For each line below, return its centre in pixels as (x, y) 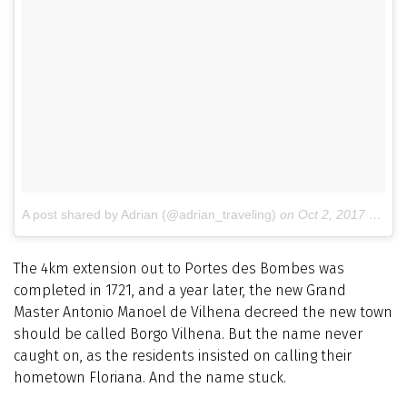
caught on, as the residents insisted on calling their (183, 356)
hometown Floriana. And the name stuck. (150, 378)
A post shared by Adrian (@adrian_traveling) (149, 215)
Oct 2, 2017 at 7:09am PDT (333, 215)
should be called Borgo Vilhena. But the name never (188, 334)
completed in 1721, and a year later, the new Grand (180, 291)
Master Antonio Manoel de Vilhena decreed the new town (203, 313)
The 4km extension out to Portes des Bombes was (179, 269)
